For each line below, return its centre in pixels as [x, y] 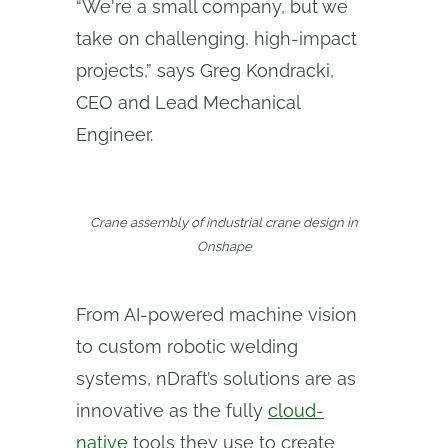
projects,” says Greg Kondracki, [205, 70]
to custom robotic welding [187, 346]
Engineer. [114, 134]
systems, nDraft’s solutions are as [216, 378]
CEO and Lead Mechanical [188, 102]
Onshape [224, 246]
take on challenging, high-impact [216, 38]
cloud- [296, 410]
